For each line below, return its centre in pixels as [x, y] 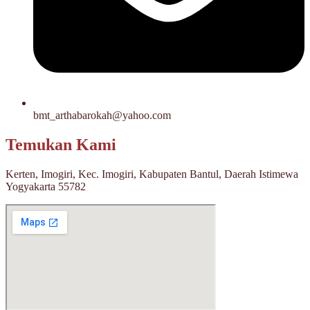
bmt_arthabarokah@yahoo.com [102, 115]
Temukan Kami [61, 144]
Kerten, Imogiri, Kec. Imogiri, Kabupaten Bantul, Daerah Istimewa [152, 174]
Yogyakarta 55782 [46, 186]
